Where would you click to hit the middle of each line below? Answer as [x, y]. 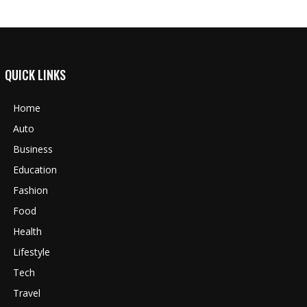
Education [35, 170]
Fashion [30, 190]
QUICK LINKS [35, 75]
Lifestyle [31, 252]
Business [33, 149]
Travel [26, 293]
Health [27, 231]
